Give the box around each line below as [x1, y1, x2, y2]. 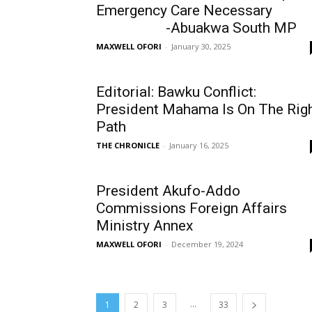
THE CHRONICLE [96, 140, 159, 150]
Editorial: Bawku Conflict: [96, 84, 256, 100]
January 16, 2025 [169, 140, 228, 150]
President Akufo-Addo [96, 182, 240, 199]
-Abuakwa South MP [96, 19, 297, 36]
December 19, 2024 [171, 239, 243, 249]
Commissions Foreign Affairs [96, 200, 287, 217]
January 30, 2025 [171, 41, 231, 52]
